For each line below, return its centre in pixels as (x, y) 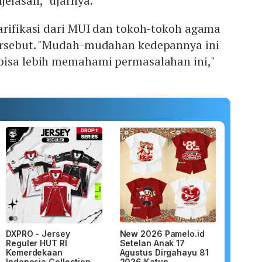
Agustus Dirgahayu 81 (164, 252)
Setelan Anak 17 (152, 243)
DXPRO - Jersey (38, 233)
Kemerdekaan (34, 252)
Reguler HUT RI (37, 243)
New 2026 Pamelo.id (162, 233)
